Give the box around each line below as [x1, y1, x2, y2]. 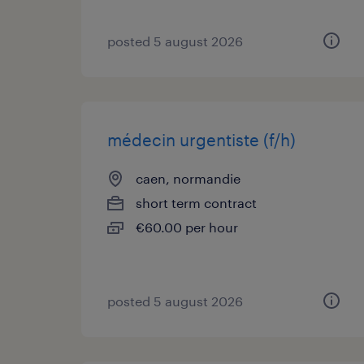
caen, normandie [136, 171, 240, 186]
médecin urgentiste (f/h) [107, 130, 296, 149]
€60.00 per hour [136, 219, 238, 235]
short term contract [136, 195, 257, 210]
